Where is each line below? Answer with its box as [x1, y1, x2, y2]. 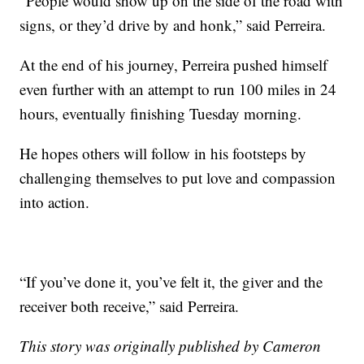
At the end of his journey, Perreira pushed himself [19, 54, 328, 75]
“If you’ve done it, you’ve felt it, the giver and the [19, 271, 323, 292]
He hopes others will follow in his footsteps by [19, 142, 307, 163]
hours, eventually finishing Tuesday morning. [19, 102, 302, 123]
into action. [19, 191, 90, 212]
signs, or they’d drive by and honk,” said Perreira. [19, 14, 327, 35]
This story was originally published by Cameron [19, 335, 322, 356]
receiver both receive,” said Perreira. [19, 295, 240, 316]
